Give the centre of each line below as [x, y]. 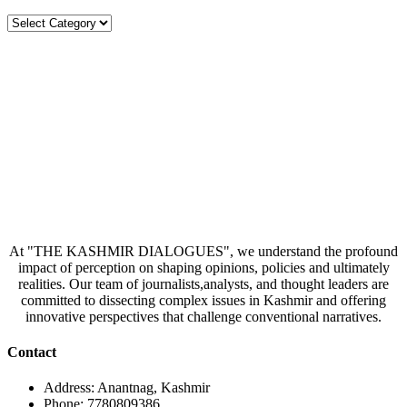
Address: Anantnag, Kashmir [127, 388]
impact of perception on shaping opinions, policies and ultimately [203, 267]
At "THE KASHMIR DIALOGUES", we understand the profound [203, 251]
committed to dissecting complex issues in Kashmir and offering [203, 300]
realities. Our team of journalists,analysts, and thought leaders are [203, 283]
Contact [32, 352]
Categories [37, 21]
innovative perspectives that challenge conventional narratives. [203, 316]
